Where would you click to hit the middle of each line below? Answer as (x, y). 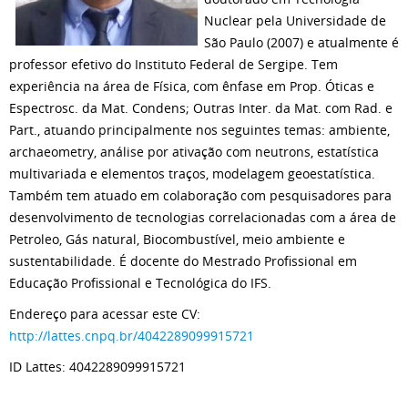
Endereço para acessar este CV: (105, 314)
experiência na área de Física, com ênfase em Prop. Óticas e (192, 86)
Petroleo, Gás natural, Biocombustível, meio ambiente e (177, 239)
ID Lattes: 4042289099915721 (97, 367)
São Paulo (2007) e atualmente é (301, 42)
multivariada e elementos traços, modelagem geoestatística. (192, 173)
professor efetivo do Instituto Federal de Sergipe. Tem (173, 64)
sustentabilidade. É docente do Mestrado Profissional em (183, 261)
